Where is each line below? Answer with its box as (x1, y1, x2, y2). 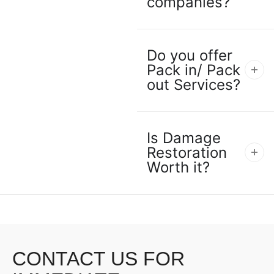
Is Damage (147, 129, 221, 147)
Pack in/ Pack (147, 61, 240, 80)
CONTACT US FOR (12, 248, 185, 270)
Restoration (147, 144, 227, 162)
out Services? (147, 76, 240, 94)
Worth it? (147, 158, 210, 177)
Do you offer (147, 46, 232, 65)
